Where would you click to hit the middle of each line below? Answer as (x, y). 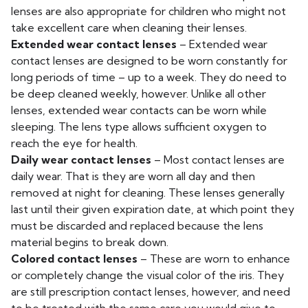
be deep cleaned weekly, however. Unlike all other (139, 93)
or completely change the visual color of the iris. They (147, 275)
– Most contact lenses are (218, 159)
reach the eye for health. (74, 143)
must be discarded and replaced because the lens (137, 225)
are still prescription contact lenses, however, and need (151, 291)
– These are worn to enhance (214, 258)
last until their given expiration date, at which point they (153, 209)
